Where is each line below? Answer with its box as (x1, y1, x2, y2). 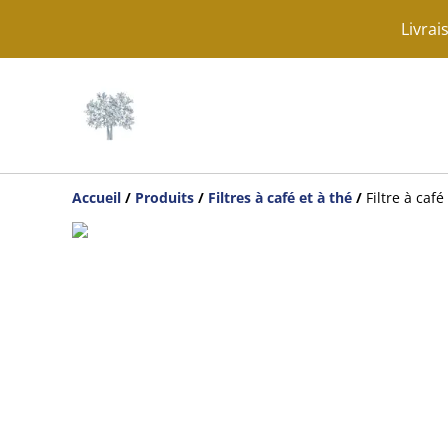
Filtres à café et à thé (208, 188, 352, 207)
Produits (135, 188, 194, 207)
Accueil (72, 188, 121, 207)
